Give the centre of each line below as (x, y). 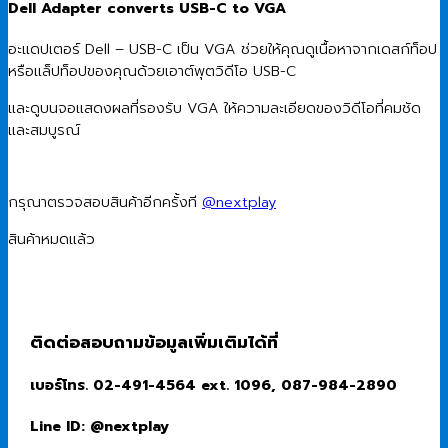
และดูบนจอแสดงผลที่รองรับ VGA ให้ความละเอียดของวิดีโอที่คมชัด (214, 107)
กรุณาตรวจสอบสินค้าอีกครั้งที (105, 202)
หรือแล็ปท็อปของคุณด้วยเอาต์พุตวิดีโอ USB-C (152, 71)
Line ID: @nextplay (99, 426)
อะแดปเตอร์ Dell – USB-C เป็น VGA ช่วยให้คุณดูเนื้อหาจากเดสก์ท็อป (222, 49)
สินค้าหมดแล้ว (51, 238)
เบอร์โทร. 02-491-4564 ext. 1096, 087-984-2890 (213, 384)
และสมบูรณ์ (44, 129)
